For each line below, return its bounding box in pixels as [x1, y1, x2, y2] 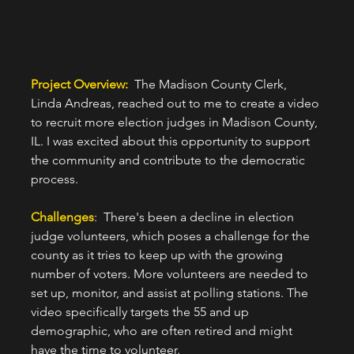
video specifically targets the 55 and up [30, 304, 252, 320]
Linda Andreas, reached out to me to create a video [30, 96, 322, 111]
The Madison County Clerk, [134, 77, 290, 92]
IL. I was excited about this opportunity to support [30, 134, 313, 149]
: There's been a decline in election [93, 209, 297, 225]
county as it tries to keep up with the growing [30, 247, 286, 263]
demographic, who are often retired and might [30, 323, 296, 339]
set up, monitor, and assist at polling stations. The [30, 285, 311, 301]
